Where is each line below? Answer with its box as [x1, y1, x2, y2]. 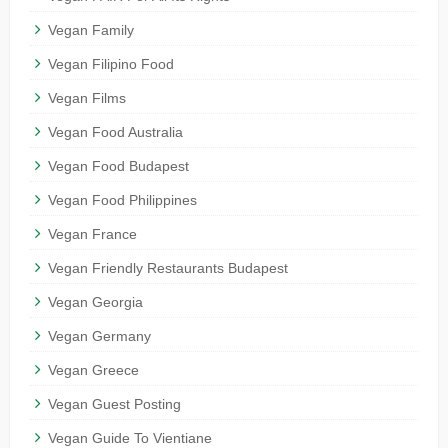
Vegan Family [47, 22, 134, 39]
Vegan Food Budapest [47, 158, 189, 175]
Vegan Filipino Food [47, 56, 174, 73]
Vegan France [47, 226, 137, 243]
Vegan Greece [47, 362, 139, 379]
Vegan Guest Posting [47, 396, 181, 413]
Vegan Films [47, 90, 126, 107]
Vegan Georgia [47, 294, 143, 311]
